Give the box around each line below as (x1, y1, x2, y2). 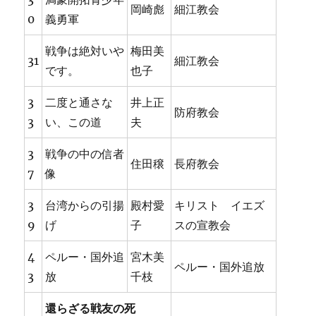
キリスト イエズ (174, 198, 265, 213)
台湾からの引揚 (45, 198, 125, 213)
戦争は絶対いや (45, 44, 125, 59)
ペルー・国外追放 (174, 260, 265, 274)
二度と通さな (45, 95, 114, 110)
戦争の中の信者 (45, 147, 125, 162)
